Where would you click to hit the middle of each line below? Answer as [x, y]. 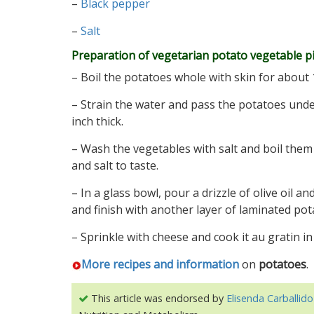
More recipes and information [160, 264]
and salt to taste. [115, 165]
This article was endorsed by [157, 298]
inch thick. [97, 121]
